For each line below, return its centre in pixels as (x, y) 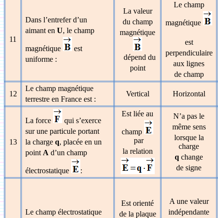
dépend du (137, 57)
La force (39, 120)
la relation (137, 151)
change (191, 157)
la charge (40, 142)
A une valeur (189, 201)
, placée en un (81, 142)
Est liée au (137, 114)
